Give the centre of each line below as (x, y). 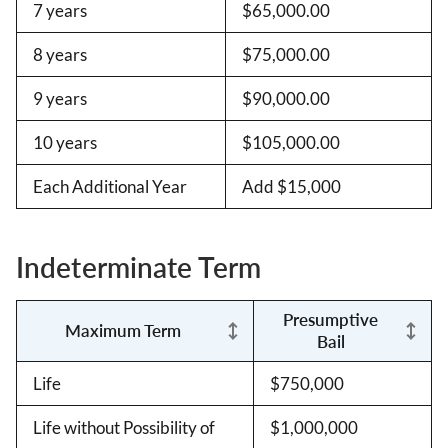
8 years (60, 54)
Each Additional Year (110, 186)
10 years (65, 142)
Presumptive (330, 319)
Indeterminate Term (138, 266)
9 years (60, 98)
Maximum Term (123, 330)
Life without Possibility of (124, 427)
